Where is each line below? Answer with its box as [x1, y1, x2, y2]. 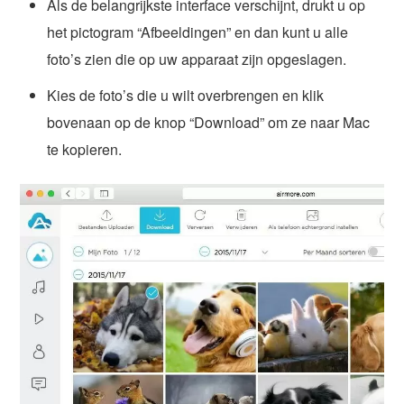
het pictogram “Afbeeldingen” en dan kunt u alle [47, 22, 349, 43]
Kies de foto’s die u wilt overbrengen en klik [47, 85, 325, 106]
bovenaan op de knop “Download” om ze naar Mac [47, 112, 371, 133]
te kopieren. [47, 139, 123, 161]
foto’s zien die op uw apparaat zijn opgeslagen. [47, 49, 347, 70]
